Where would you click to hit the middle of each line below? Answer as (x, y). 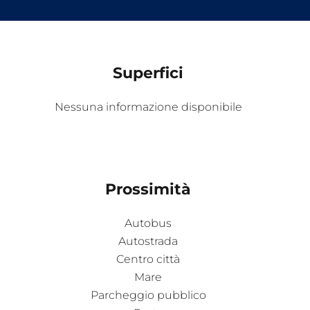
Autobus (148, 223)
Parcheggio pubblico (148, 295)
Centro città (148, 259)
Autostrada (148, 241)
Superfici (148, 73)
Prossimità (148, 189)
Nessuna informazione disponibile (148, 107)
